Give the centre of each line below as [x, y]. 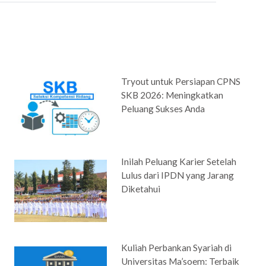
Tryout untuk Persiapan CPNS [181, 82]
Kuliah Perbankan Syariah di [177, 248]
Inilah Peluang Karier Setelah [179, 161]
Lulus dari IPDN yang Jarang [178, 175]
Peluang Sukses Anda [163, 109]
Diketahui [141, 189]
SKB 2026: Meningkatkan [172, 95]
